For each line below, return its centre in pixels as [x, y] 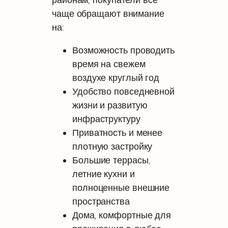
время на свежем [109, 64]
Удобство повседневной [123, 91]
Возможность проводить [123, 50]
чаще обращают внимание [108, 14]
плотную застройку [112, 146]
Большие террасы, [111, 160]
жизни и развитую [110, 105]
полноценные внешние [121, 187]
